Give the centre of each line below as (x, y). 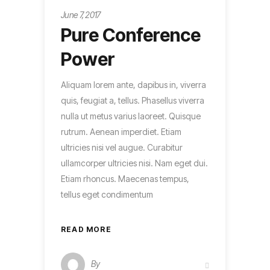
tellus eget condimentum (107, 195)
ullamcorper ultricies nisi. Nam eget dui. (134, 163)
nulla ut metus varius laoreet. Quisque (131, 116)
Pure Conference (131, 35)
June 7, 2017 (81, 14)
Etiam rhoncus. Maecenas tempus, (125, 179)
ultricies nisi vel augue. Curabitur (122, 148)
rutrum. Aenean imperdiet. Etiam (121, 132)
